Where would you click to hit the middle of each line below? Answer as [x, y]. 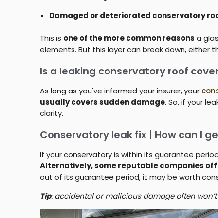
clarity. [52, 113]
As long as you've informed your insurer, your [121, 91]
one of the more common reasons [129, 38]
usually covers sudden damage [102, 102]
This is [52, 38]
